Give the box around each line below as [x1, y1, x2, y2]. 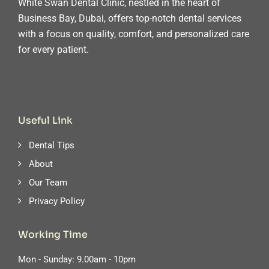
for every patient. [18, 44, 89, 55]
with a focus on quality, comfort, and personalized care [18, 28, 249, 40]
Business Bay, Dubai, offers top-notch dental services [18, 13, 241, 24]
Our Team [29, 177, 67, 188]
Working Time [18, 228, 88, 241]
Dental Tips [29, 140, 74, 151]
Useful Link [18, 114, 73, 127]
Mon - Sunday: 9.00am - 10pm [18, 254, 136, 265]
